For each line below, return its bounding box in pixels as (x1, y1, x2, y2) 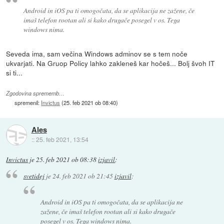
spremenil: (14, 98, 41, 107)
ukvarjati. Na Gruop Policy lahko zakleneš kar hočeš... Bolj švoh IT (6, 57, 215, 68)
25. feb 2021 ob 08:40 (63, 98, 116, 107)
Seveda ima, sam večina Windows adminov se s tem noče (6, 48, 188, 58)
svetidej (23, 171, 44, 181)
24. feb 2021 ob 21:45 (52, 171, 113, 181)
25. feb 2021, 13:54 (35, 135, 88, 144)
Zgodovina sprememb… (6, 89, 65, 97)
